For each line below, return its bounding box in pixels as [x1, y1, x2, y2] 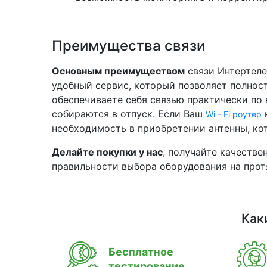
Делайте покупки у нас [52, 146, 163, 158]
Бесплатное [108, 246, 173, 258]
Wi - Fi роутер [206, 109, 262, 119]
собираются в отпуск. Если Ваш [52, 108, 206, 120]
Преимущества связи [52, 37, 205, 54]
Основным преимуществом [52, 65, 185, 77]
